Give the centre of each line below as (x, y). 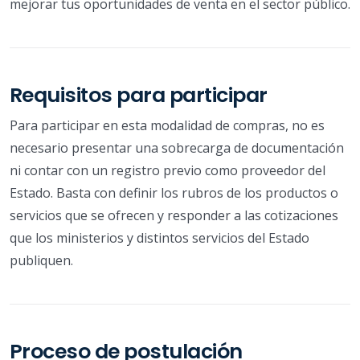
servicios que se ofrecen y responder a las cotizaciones (174, 215)
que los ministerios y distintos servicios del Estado (160, 237)
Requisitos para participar (139, 95)
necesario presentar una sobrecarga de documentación (177, 147)
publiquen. (41, 260)
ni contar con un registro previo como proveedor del (168, 170)
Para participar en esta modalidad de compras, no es (167, 125)
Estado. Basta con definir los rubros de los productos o (174, 192)
